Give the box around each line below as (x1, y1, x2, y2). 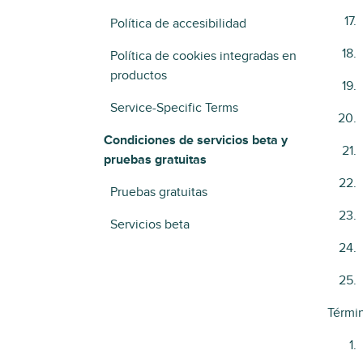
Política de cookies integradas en (110, 48, 297, 64)
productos (110, 67, 167, 83)
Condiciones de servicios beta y (104, 132, 288, 148)
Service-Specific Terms (110, 100, 238, 116)
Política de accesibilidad (110, 15, 246, 32)
